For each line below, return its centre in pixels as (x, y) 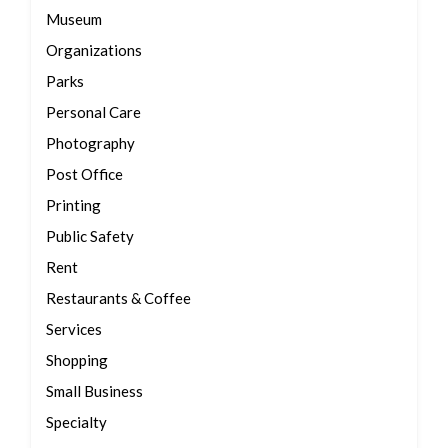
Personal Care (93, 112)
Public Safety (90, 236)
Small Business (94, 391)
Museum (74, 19)
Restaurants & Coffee (118, 298)
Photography (90, 143)
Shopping (77, 360)
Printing (73, 205)
